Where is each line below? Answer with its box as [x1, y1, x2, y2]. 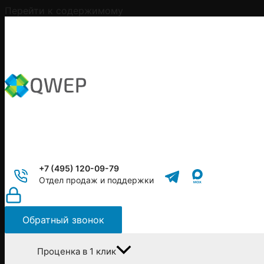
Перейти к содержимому [5, 5, 123, 16]
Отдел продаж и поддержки [39, 175, 154, 185]
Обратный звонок [22, 214, 104, 226]
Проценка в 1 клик [37, 246, 116, 257]
